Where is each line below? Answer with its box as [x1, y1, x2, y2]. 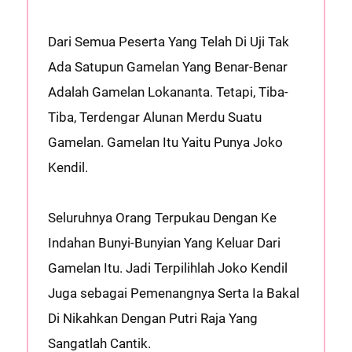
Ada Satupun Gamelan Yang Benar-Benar [47, 59, 288, 75]
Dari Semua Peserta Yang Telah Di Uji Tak [47, 34, 289, 49]
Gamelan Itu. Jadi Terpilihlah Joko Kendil [47, 260, 288, 276]
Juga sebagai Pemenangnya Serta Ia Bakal [47, 285, 299, 301]
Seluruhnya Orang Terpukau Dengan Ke [47, 210, 277, 225]
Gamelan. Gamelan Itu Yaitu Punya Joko [47, 134, 283, 150]
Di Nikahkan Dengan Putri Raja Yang [47, 310, 258, 326]
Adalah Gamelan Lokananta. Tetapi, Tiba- [47, 84, 288, 100]
